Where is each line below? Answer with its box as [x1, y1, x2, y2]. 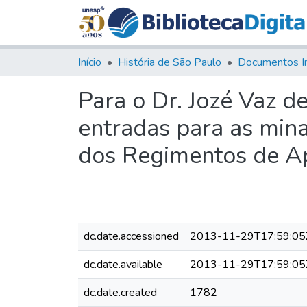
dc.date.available [84, 256, 162, 272]
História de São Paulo [118, 54, 221, 70]
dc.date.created [84, 284, 157, 300]
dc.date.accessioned [84, 228, 179, 244]
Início [78, 54, 101, 70]
